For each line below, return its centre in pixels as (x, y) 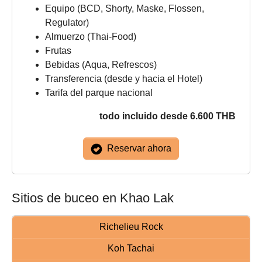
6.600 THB (213, 116)
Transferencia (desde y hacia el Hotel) (124, 79)
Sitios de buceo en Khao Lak (93, 198)
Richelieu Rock (131, 227)
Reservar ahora (138, 148)
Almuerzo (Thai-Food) (91, 37)
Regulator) (67, 23)
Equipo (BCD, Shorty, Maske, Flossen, (125, 8)
